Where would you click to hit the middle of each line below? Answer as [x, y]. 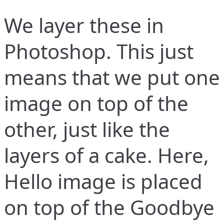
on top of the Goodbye [109, 207]
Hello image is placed [103, 181]
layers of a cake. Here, [106, 155]
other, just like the [87, 129]
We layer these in [84, 25]
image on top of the [96, 103]
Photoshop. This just [99, 51]
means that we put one [112, 77]
